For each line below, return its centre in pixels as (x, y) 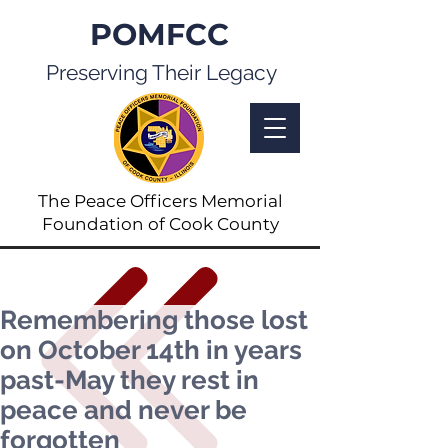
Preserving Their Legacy (161, 72)
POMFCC (159, 34)
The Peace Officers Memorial (160, 201)
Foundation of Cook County (160, 224)
